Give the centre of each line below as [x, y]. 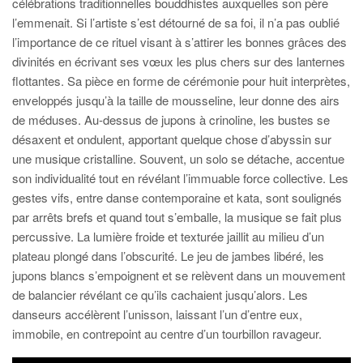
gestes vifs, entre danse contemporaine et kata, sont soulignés [177, 197]
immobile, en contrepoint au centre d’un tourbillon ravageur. [167, 333]
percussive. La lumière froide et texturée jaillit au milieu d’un [168, 236]
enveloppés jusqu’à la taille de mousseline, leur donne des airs [176, 100]
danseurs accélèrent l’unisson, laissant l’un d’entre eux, [157, 314]
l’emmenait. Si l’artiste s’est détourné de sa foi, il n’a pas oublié [176, 22]
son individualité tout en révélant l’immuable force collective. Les [180, 178]
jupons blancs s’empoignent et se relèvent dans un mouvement [179, 275]
